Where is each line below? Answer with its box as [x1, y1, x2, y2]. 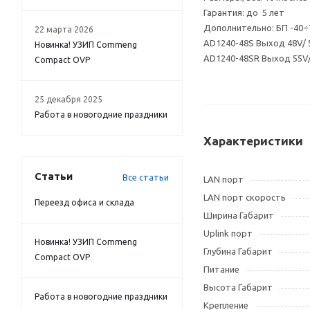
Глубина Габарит [203, 246, 273, 256]
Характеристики [203, 134, 303, 147]
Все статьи [122, 172, 169, 182]
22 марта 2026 [35, 24, 93, 34]
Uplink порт [203, 228, 253, 238]
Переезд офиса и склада [35, 197, 134, 207]
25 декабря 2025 [35, 94, 102, 104]
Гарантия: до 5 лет [203, 8, 284, 17]
